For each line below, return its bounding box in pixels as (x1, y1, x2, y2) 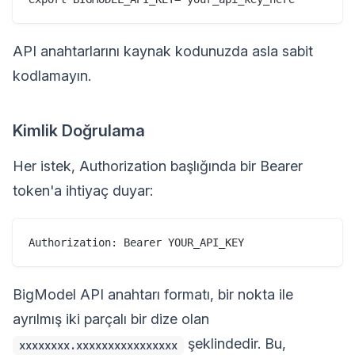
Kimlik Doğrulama (13, 121, 145, 141)
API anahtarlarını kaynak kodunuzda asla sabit (13, 43, 313, 60)
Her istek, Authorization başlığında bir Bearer (13, 158, 303, 175)
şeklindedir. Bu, (184, 335, 286, 353)
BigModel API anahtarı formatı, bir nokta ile (13, 286, 293, 303)
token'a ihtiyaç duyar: (13, 182, 153, 200)
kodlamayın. (13, 67, 91, 85)
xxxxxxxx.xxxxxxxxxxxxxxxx (19, 338, 177, 353)
